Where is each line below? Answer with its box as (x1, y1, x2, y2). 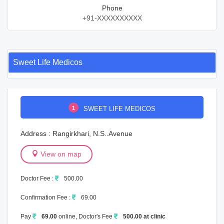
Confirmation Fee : (20, 194, 72, 201)
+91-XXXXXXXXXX (82, 14, 142, 22)
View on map (38, 150, 81, 158)
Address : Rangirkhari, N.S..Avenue (20, 129, 132, 137)
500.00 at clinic (123, 213, 165, 220)
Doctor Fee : (20, 175, 55, 182)
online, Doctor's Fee (57, 213, 114, 220)
